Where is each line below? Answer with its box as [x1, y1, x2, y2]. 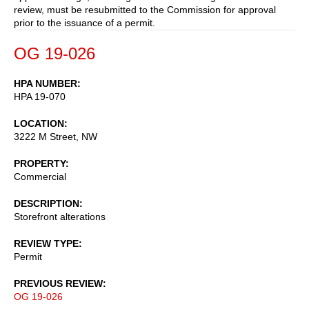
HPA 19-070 [14, 90, 66, 102]
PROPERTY [14, 157, 66, 169]
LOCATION [14, 117, 64, 129]
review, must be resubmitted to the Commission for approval [14, 3, 276, 15]
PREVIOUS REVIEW [14, 277, 103, 289]
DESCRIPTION [14, 197, 79, 209]
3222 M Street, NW [14, 130, 97, 142]
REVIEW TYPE [14, 237, 79, 249]
